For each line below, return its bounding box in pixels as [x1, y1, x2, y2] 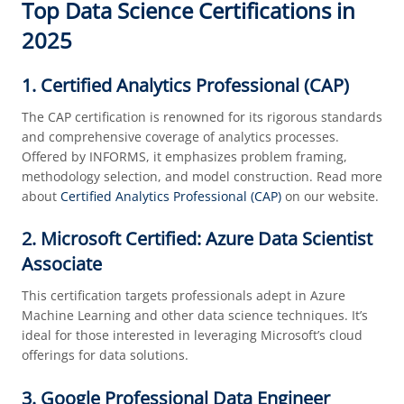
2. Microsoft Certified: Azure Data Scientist [21, 226, 372, 252]
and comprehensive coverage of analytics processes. [21, 127, 339, 145]
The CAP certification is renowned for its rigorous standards [21, 107, 382, 125]
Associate [21, 252, 102, 277]
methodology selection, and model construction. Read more [21, 167, 382, 185]
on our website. [280, 187, 379, 205]
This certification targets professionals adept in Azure [21, 287, 345, 305]
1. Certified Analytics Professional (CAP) [21, 72, 349, 97]
